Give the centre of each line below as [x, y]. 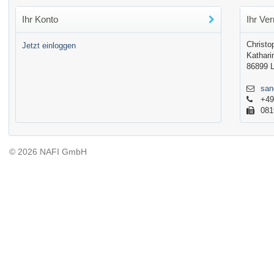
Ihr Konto [40, 19]
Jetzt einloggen [49, 46]
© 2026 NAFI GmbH [48, 152]
